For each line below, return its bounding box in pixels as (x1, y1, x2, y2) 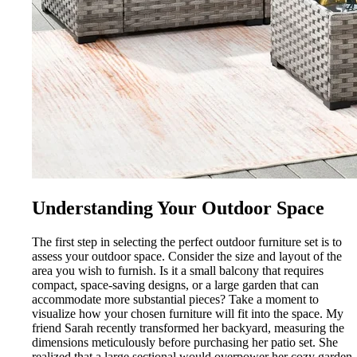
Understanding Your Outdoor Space (32, 197, 324, 218)
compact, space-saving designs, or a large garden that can (32, 277, 319, 292)
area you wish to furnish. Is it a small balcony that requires (32, 263, 324, 277)
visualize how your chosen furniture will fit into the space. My (32, 306, 343, 320)
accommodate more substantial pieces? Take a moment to (32, 292, 319, 306)
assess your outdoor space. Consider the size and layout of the (32, 249, 342, 263)
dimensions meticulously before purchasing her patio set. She (32, 335, 338, 349)
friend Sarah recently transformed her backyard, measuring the (32, 320, 344, 335)
